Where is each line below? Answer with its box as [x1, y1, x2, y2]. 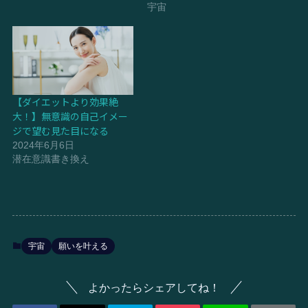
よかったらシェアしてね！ [88, 281, 220, 294]
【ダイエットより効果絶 [12, 95, 118, 109]
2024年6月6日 [12, 140, 74, 151]
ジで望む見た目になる [12, 124, 109, 138]
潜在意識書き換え [12, 153, 89, 165]
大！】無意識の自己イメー [12, 109, 128, 124]
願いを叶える [58, 241, 108, 252]
